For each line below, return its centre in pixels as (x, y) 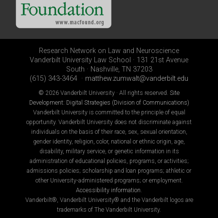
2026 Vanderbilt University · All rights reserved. (108, 93)
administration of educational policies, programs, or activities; (109, 161)
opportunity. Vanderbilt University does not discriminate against (109, 122)
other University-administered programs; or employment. (109, 181)
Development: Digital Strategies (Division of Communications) (109, 103)
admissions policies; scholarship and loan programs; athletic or (109, 171)
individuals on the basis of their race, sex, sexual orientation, (109, 132)
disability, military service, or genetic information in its (109, 152)
